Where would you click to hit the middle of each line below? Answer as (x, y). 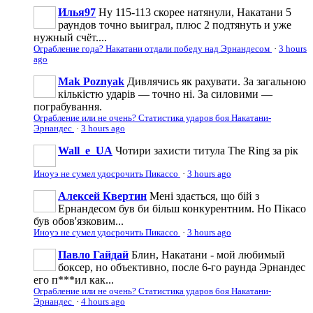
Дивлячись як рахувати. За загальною (217, 81)
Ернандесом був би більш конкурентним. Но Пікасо (182, 208)
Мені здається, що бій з (204, 196)
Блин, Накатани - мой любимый (208, 254)
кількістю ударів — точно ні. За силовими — (165, 94)
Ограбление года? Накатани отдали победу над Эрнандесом (153, 49)
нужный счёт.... (70, 37)
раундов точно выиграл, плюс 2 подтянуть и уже (175, 24)
